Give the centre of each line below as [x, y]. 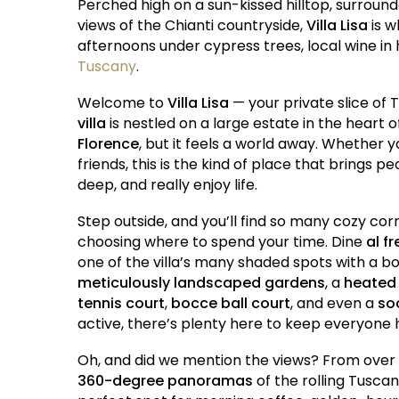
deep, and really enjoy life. [167, 185]
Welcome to [122, 103]
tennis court [121, 304]
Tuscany [107, 67]
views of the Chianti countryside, [192, 26]
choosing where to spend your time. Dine [222, 242]
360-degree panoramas [165, 381]
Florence [108, 144]
